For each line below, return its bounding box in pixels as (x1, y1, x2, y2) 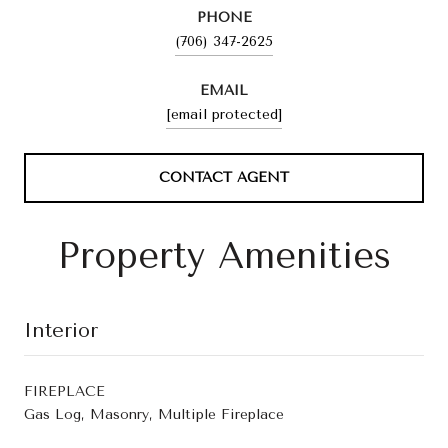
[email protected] (166, 105, 282, 123)
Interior (24, 318, 98, 342)
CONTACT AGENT (159, 168, 289, 186)
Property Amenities (57, 234, 391, 277)
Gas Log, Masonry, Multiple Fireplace (24, 405, 284, 423)
